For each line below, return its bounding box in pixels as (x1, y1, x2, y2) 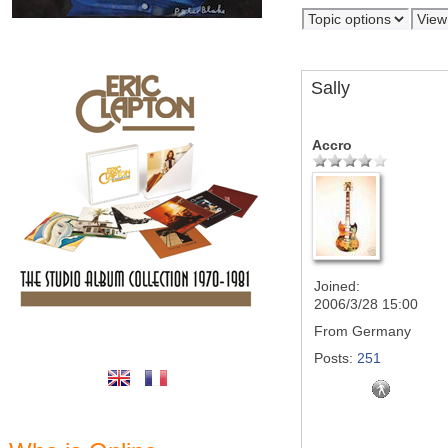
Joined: (314, 278, 360, 294)
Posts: (314, 350, 353, 366)
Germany (348, 323, 411, 339)
